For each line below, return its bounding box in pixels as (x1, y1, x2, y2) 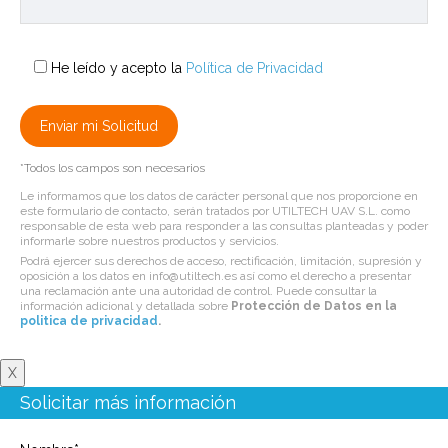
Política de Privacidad (186, 60, 323, 77)
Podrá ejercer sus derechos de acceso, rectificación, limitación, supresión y (20, 254, 422, 269)
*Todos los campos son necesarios (20, 161, 205, 176)
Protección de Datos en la (231, 299, 397, 314)
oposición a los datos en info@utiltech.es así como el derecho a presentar (20, 269, 411, 284)
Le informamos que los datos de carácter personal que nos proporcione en (20, 189, 418, 204)
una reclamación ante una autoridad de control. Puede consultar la (20, 284, 377, 299)
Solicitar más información (20, 392, 236, 414)
